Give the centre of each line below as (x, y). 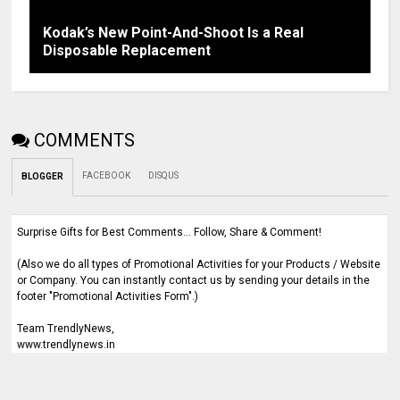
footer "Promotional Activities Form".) (108, 296)
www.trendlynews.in (67, 345)
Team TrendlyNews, (66, 329)
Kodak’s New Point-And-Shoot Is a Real (174, 33)
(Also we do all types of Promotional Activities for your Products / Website (199, 264)
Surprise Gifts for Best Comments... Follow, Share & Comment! (170, 232)
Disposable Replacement (127, 50)
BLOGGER (43, 176)
